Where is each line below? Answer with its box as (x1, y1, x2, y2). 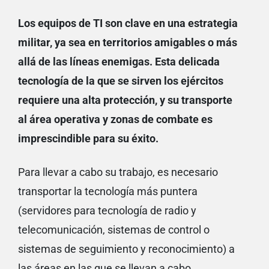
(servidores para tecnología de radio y (18, 204, 196, 217)
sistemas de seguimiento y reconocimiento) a (18, 242, 235, 255)
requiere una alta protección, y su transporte (18, 93, 232, 106)
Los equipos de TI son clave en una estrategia (18, 16, 238, 29)
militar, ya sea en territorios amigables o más (18, 35, 237, 49)
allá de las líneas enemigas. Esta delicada (18, 55, 220, 68)
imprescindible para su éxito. (18, 131, 159, 145)
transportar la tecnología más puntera (18, 184, 198, 198)
